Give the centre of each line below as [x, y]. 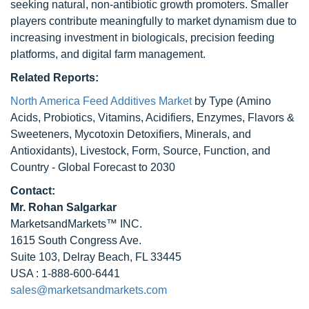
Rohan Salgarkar [72, 207]
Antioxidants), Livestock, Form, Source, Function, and [140, 151]
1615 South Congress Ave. [76, 240]
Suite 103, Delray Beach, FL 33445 [96, 257]
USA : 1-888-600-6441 [65, 273]
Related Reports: [54, 78]
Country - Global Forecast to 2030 [93, 167]
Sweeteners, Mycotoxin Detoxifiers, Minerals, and [131, 134]
